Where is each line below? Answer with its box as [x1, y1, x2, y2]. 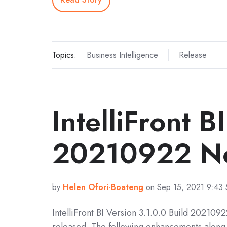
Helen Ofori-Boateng [63, 181, 143, 194]
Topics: [52, 49, 77, 61]
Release [178, 49, 207, 61]
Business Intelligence [86, 49, 158, 61]
